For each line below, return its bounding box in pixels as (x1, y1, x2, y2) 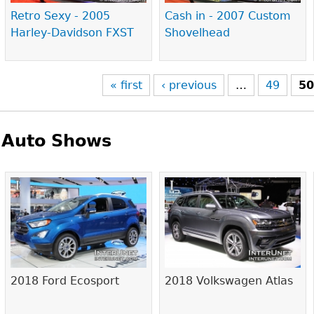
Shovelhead (165, 26, 231, 40)
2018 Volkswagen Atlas (165, 274, 294, 288)
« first (110, 78, 143, 92)
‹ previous (161, 78, 217, 92)
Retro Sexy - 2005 (11, 9, 111, 23)
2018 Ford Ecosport (11, 274, 120, 288)
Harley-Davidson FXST (11, 26, 135, 40)
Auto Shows (1, 131, 112, 151)
